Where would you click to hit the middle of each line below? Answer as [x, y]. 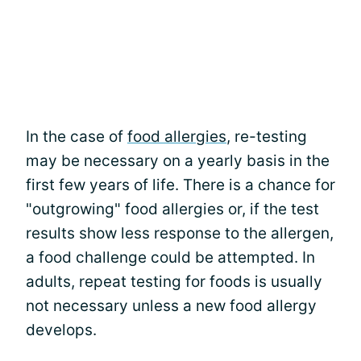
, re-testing [267, 136]
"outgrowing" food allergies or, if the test [172, 209]
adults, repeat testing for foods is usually [174, 281]
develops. [61, 330]
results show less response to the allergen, [180, 233]
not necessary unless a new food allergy [171, 305]
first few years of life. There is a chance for [180, 185]
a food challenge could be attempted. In [170, 257]
